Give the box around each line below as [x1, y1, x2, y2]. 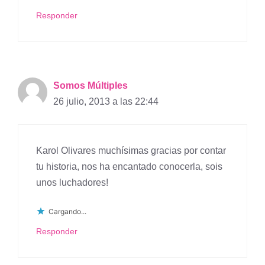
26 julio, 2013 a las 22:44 [53, 96, 159, 107]
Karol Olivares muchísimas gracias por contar [36, 146, 226, 156]
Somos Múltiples [53, 80, 128, 91]
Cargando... [49, 206, 86, 216]
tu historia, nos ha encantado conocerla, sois [36, 161, 222, 172]
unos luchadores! [36, 177, 108, 188]
